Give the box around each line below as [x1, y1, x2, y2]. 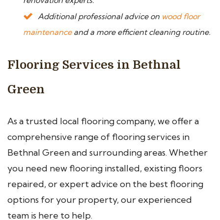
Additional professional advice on [38, 11, 162, 21]
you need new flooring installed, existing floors [7, 163, 202, 174]
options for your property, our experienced [7, 194, 192, 205]
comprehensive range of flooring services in [7, 131, 190, 142]
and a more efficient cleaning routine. [72, 27, 211, 37]
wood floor [162, 11, 200, 21]
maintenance [23, 27, 72, 37]
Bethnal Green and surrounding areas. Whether [7, 147, 208, 158]
